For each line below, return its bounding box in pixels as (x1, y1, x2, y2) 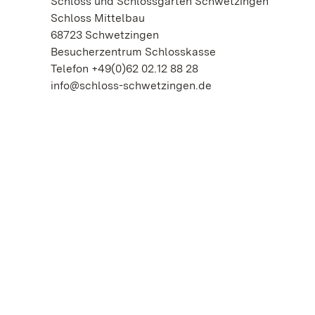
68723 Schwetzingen (51, 28, 159, 41)
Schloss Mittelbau (51, 11, 145, 25)
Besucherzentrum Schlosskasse (51, 45, 216, 58)
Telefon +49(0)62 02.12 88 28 (51, 62, 198, 75)
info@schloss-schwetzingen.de (51, 79, 212, 92)
